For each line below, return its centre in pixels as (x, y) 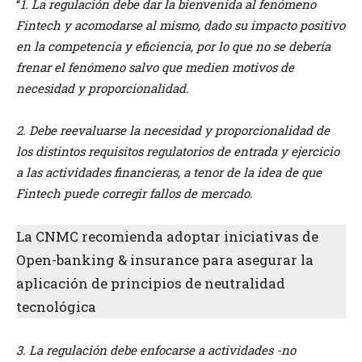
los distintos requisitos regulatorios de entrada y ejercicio (178, 152)
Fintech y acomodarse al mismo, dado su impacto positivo (181, 25)
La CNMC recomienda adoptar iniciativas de (167, 237)
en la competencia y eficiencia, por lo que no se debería (173, 46)
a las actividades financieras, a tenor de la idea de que (169, 173)
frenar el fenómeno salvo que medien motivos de (155, 67)
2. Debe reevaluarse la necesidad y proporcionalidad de (173, 130)
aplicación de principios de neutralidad (151, 284)
